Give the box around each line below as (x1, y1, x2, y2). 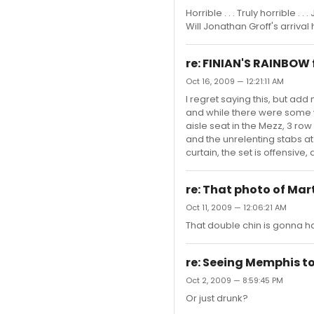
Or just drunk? (186, 292, 248, 305)
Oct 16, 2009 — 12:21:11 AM (186, 76, 284, 87)
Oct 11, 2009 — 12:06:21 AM (186, 202, 287, 213)
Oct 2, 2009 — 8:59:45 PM (186, 275, 283, 286)
